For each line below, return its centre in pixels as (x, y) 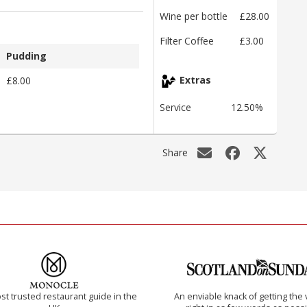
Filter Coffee (187, 41)
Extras (194, 80)
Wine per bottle (194, 16)
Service (175, 108)
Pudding (26, 56)
